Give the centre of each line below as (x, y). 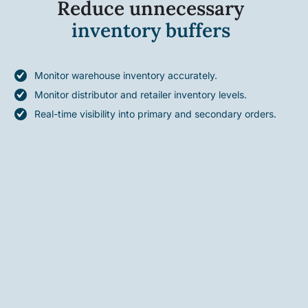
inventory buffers (151, 31)
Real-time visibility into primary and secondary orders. (155, 114)
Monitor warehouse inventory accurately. (126, 76)
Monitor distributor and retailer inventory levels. (141, 95)
